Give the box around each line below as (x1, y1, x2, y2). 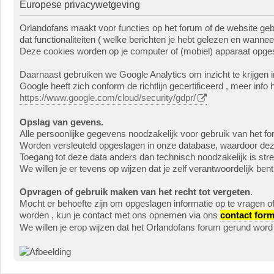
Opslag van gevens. (20, 117, 103, 128)
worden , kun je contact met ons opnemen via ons (20, 210, 220, 221)
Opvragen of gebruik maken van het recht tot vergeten (20, 187, 250, 198)
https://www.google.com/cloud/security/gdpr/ (20, 92, 196, 103)
